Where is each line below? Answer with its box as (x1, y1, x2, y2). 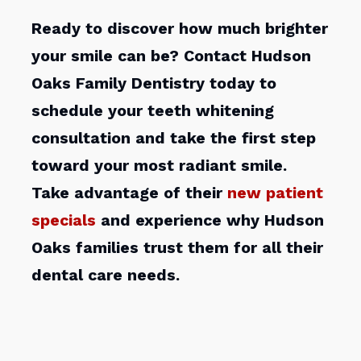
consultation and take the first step (31, 128, 317, 147)
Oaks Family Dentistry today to (31, 73, 277, 93)
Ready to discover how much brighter (31, 19, 329, 38)
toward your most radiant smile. (31, 156, 288, 175)
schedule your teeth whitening (31, 101, 275, 120)
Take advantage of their (31, 183, 228, 202)
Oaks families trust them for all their (31, 238, 324, 257)
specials (31, 210, 97, 230)
